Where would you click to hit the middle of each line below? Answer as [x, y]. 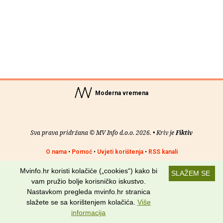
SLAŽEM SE [191, 173]
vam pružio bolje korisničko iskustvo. [88, 181]
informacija [88, 213]
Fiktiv [184, 133]
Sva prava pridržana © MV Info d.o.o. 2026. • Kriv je [103, 133]
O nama [56, 152]
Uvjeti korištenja [120, 152]
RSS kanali [163, 152]
